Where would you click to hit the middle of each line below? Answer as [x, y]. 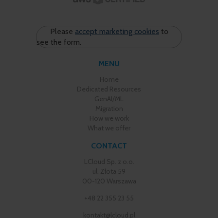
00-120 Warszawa [109, 181]
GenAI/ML [109, 99]
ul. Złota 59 [109, 172]
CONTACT [109, 146]
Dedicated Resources [109, 89]
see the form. [59, 42]
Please [63, 32]
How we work [109, 118]
